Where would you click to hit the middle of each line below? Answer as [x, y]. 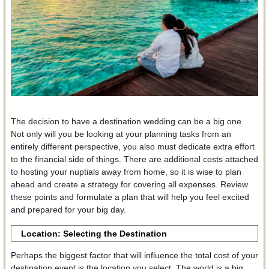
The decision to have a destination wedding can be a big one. [127, 121]
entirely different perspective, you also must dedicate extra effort [132, 147]
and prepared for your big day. [69, 210]
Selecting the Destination [115, 234]
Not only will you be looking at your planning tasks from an [121, 134]
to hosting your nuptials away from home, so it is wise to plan [126, 172]
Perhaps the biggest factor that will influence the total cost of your [134, 255]
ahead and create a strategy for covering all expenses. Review [129, 184]
